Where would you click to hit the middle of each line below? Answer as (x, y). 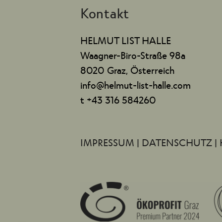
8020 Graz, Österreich (127, 70)
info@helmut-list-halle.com (136, 84)
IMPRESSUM (109, 142)
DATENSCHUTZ (178, 142)
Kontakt (105, 12)
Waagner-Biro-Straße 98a (133, 55)
